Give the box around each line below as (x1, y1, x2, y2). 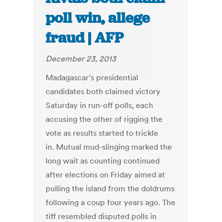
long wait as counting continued (46, 156, 160, 166)
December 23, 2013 (46, 54, 116, 64)
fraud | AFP (46, 28, 124, 48)
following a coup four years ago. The (46, 197, 176, 208)
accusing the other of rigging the (46, 114, 163, 124)
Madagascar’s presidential (46, 72, 139, 83)
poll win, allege (46, 8, 150, 28)
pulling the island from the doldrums (46, 183, 175, 194)
